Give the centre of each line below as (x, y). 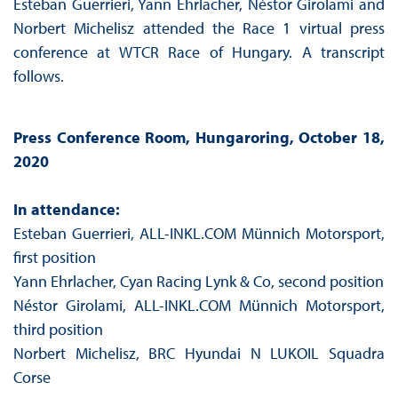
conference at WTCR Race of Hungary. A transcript (199, 52)
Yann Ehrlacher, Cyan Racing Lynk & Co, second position (198, 282)
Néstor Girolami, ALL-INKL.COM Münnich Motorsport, (199, 306)
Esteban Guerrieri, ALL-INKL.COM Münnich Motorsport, (199, 234)
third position (58, 330)
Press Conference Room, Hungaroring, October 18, (199, 138)
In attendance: (66, 210)
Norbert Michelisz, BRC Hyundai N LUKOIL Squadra (199, 354)
